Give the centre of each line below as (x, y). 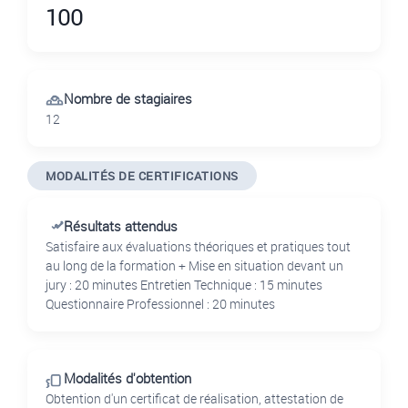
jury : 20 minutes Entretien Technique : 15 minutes (184, 285)
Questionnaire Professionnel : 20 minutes (160, 304)
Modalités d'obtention (127, 378)
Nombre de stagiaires (128, 98)
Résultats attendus (121, 226)
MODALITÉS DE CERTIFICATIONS (142, 176)
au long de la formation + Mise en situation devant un (194, 266)
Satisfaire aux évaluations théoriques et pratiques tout (198, 247)
